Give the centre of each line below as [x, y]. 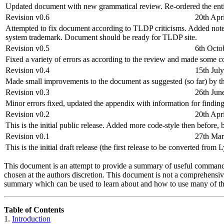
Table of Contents [34, 210]
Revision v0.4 [27, 70]
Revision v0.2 [27, 114]
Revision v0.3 [27, 92]
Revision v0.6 [27, 17]
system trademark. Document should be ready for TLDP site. [101, 37]
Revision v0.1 [27, 136]
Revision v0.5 [27, 48]
